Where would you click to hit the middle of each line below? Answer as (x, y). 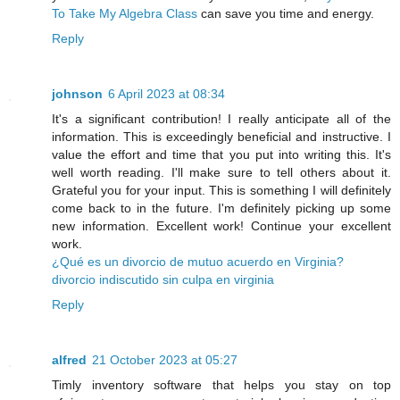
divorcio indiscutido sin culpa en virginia (163, 279)
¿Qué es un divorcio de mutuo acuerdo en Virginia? (198, 261)
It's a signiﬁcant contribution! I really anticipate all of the (221, 118)
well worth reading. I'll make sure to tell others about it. (221, 172)
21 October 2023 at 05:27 (165, 359)
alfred (69, 359)
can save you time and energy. (286, 13)
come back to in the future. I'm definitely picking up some (221, 208)
